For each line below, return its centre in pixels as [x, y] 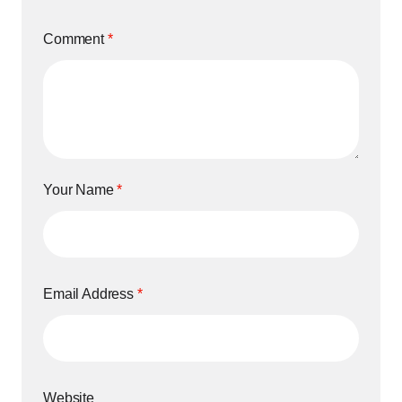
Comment [75, 39]
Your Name [80, 190]
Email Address [90, 294]
